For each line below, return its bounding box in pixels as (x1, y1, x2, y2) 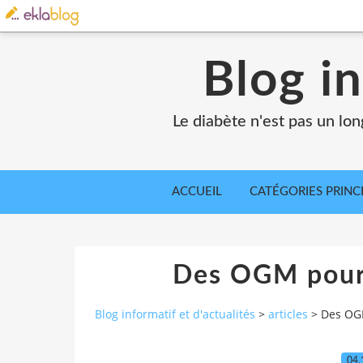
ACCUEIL (172, 186, 222, 198)
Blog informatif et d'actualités (95, 306, 255, 322)
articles (268, 306, 308, 322)
